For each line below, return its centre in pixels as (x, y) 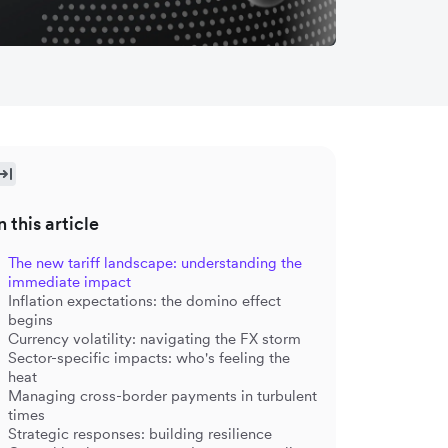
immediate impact (69, 281)
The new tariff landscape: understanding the (155, 262)
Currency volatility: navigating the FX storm (154, 338)
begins (30, 319)
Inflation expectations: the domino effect (144, 300)
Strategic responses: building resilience (140, 433)
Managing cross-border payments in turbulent (162, 395)
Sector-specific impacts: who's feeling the (149, 357)
